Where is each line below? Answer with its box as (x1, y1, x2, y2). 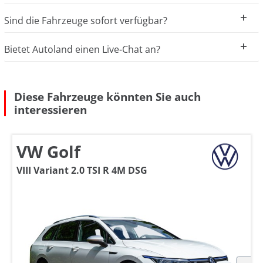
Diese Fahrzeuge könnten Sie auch (14, 89, 201, 105)
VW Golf (16, 140, 80, 163)
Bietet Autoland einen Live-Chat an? (4, 43, 160, 56)
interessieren (14, 102, 87, 118)
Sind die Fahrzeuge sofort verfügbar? (4, 14, 167, 28)
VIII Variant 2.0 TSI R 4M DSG (16, 164, 147, 177)
